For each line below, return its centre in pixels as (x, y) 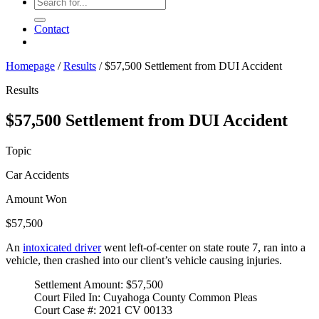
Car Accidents (37, 174)
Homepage (30, 66)
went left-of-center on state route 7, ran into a (203, 247)
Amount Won (36, 199)
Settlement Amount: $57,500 (99, 284)
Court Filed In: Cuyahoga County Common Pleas (146, 297)
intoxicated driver (62, 247)
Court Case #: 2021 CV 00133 (103, 310)
